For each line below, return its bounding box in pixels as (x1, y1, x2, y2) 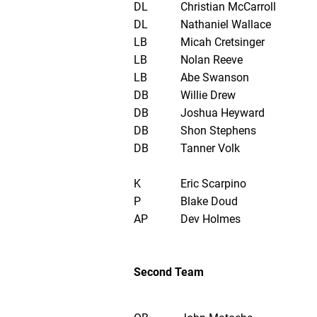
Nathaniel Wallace (180, 18, 271, 32)
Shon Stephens (180, 124, 256, 138)
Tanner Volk (180, 142, 240, 156)
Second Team (133, 265, 204, 279)
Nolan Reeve (180, 53, 243, 67)
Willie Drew (180, 88, 236, 103)
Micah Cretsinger (180, 35, 265, 50)
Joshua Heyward (180, 106, 265, 120)
